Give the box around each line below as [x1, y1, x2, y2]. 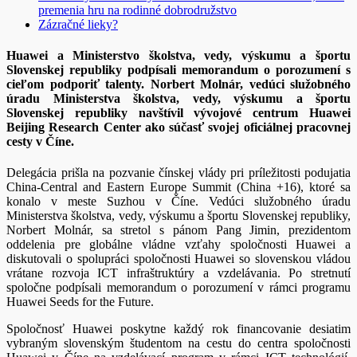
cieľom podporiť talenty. [6, 76, 151, 91]
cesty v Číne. [6, 134, 74, 148]
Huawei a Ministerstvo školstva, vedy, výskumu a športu [6, 48, 351, 62]
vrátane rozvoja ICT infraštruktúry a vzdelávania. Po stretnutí [6, 266, 351, 280]
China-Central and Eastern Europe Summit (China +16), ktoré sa [6, 180, 351, 194]
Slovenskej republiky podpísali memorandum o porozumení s [6, 62, 351, 76]
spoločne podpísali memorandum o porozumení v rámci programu [6, 280, 351, 295]
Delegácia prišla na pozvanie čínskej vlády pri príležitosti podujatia [6, 166, 351, 180]
